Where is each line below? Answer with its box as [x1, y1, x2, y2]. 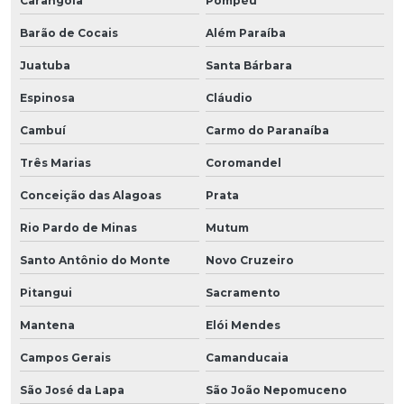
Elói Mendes [205, 317, 280, 332]
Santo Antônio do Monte [20, 252, 170, 267]
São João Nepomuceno [205, 382, 347, 397]
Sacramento [205, 285, 280, 299]
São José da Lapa [20, 382, 124, 397]
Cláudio [205, 90, 252, 105]
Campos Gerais [20, 350, 111, 364]
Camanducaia [205, 350, 289, 364]
